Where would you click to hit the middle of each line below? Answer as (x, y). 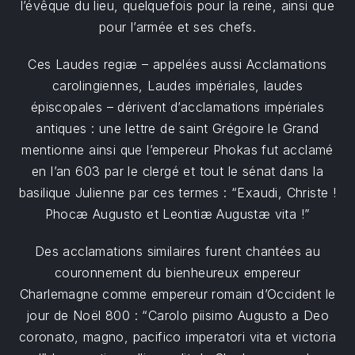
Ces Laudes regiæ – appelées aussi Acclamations (177, 64)
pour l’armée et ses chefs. (177, 27)
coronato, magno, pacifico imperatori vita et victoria (177, 337)
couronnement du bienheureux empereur (177, 273)
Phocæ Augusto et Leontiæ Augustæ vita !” (177, 214)
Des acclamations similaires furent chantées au (177, 251)
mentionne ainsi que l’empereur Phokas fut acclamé (177, 150)
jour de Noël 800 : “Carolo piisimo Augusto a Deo (177, 315)
